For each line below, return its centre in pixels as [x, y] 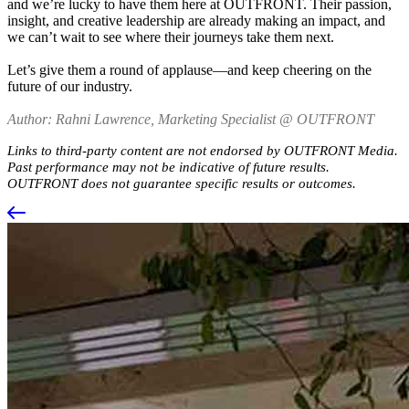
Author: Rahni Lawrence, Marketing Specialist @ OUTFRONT [191, 119]
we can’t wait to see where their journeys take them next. [171, 37]
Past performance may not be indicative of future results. [168, 167]
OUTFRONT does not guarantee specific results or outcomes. [182, 183]
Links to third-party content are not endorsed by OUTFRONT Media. [203, 150]
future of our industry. [70, 86]
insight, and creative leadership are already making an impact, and [196, 20]
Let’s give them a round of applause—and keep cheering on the [189, 69]
